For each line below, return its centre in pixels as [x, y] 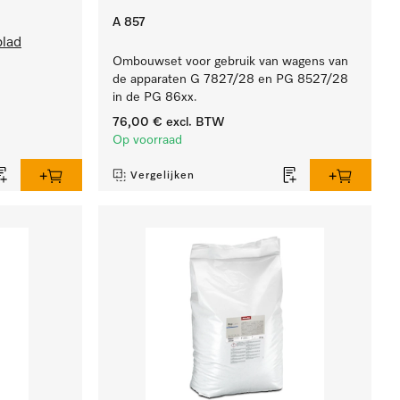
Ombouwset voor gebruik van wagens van [231, 62]
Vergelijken [163, 176]
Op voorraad [148, 140]
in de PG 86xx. [155, 97]
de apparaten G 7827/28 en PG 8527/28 [231, 79]
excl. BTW [194, 122]
